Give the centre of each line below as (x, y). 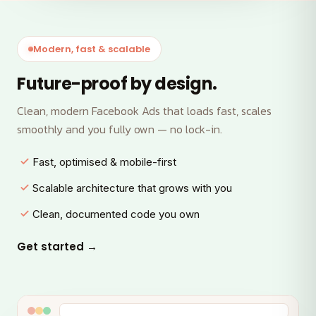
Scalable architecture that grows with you (132, 188)
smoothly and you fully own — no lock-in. (120, 129)
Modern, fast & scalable (92, 49)
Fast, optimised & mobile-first (104, 162)
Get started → (57, 246)
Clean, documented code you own (116, 214)
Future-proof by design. (117, 83)
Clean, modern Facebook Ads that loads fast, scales (144, 110)
